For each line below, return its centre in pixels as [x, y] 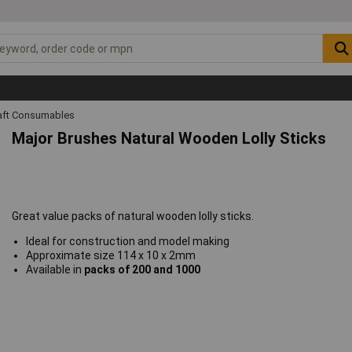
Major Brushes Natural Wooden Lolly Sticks [169, 139]
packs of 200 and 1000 [142, 270]
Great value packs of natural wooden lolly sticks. [133, 216]
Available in [55, 270]
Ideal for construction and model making [127, 242]
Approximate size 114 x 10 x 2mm [110, 256]
